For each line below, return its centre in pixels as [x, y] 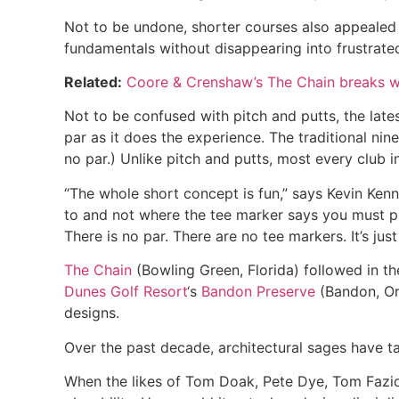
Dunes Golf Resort [126, 292]
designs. [94, 313]
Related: [93, 81]
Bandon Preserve [258, 292]
